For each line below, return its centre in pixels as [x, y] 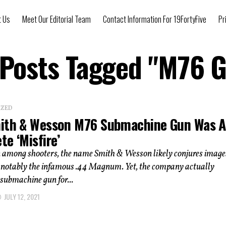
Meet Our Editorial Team [56, 19]
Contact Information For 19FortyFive [155, 19]
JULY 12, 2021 [22, 196]
